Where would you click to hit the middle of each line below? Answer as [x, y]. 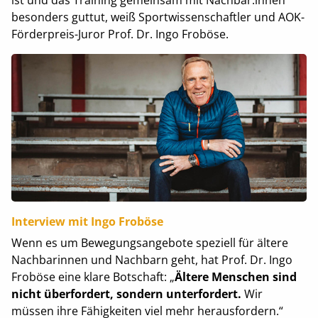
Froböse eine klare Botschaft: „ [93, 276]
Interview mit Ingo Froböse [87, 221]
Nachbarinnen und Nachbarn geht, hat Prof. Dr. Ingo [152, 259]
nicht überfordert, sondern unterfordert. [126, 294]
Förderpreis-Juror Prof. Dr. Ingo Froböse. [120, 34]
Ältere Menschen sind [235, 276]
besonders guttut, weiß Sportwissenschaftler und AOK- [158, 17]
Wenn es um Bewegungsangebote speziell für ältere [149, 242]
